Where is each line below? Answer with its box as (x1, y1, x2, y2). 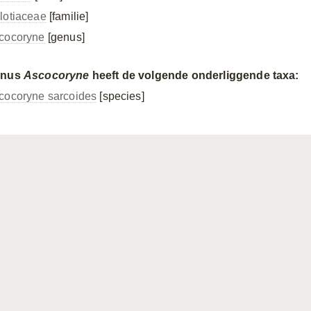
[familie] (46, 10, 89, 22)
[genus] (44, 31, 85, 43)
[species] (96, 90, 144, 102)
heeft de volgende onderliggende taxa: (89, 69, 299, 81)
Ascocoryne (23, 69, 90, 81)
